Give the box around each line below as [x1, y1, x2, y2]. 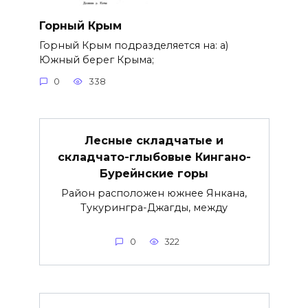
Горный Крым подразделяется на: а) [38, 38, 228, 52]
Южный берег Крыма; [38, 53, 154, 66]
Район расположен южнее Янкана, [61, 187, 247, 200]
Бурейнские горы [100, 166, 208, 180]
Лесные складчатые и [85, 133, 223, 147]
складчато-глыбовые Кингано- [57, 150, 251, 164]
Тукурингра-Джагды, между [80, 201, 228, 214]
